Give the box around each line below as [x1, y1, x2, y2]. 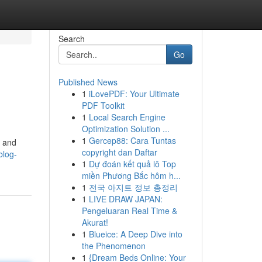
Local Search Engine [88, 111, 166, 123]
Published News [58, 76, 118, 88]
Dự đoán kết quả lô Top [88, 158, 176, 170]
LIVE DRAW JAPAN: [88, 193, 163, 205]
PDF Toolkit [81, 99, 125, 111]
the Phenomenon [81, 240, 146, 251]
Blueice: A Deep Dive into [88, 228, 182, 240]
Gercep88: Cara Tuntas [88, 135, 176, 146]
